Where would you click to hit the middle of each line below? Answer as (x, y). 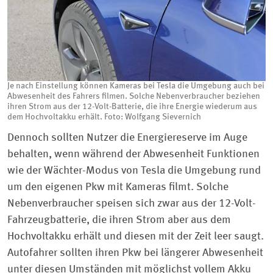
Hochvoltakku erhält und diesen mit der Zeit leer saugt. (136, 237)
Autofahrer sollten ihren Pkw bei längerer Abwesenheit (135, 253)
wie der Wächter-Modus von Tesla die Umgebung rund (134, 171)
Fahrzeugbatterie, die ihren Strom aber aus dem (119, 220)
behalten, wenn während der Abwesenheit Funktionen (133, 154)
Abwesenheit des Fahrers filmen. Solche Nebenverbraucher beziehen (134, 97)
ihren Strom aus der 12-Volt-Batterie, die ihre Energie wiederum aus (132, 107)
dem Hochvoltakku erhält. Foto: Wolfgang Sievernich (104, 117)
